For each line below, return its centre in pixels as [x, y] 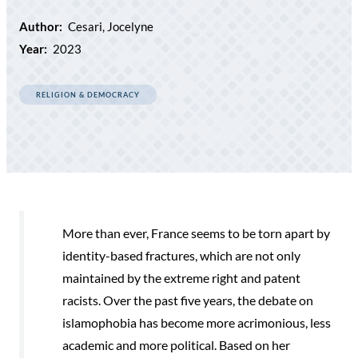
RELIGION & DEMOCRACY [88, 94]
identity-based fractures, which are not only [181, 255]
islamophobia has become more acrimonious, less [197, 322]
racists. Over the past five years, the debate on [188, 300]
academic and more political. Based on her [176, 344]
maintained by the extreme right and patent [181, 277]
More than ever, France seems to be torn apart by [196, 233]
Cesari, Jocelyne [111, 26]
